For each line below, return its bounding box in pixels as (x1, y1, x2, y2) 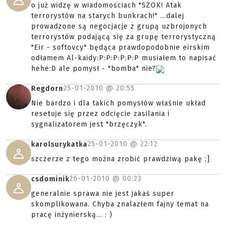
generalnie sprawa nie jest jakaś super (31, 189, 174, 198)
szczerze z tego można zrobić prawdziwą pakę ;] (31, 155, 210, 164)
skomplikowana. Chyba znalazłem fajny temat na (31, 200, 209, 209)
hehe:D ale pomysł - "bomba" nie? (31, 64, 156, 73)
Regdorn (31, 84, 63, 93)
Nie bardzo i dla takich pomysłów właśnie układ (31, 99, 206, 108)
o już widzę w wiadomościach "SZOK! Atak (31, 1, 182, 10)
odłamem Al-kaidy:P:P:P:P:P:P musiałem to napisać (31, 54, 216, 63)
